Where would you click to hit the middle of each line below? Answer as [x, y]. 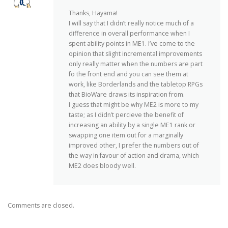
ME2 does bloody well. [102, 165]
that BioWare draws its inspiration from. [127, 94]
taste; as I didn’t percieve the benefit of [126, 115]
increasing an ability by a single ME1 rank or [132, 125]
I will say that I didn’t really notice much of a [131, 23]
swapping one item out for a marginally [126, 135]
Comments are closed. [41, 205]
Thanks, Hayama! [93, 13]
